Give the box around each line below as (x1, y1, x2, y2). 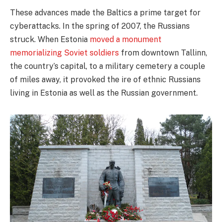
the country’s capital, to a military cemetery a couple (10, 61, 205, 71)
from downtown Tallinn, (119, 48, 207, 58)
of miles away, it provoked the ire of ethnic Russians (10, 75, 201, 85)
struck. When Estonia (10, 35, 90, 45)
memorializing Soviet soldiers (10, 48, 119, 58)
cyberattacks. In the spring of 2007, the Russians (10, 21, 190, 31)
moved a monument (90, 35, 162, 45)
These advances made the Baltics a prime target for (10, 8, 201, 18)
